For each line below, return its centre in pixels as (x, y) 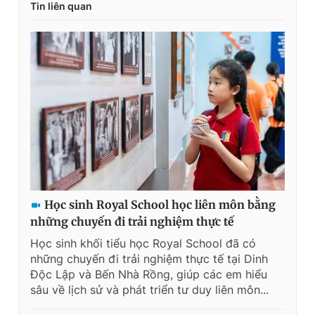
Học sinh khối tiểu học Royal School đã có (143, 244)
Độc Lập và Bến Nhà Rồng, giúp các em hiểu (149, 275)
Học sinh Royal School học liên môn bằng (160, 205)
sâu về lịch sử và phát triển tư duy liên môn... (149, 290)
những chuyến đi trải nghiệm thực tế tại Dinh (149, 259)
